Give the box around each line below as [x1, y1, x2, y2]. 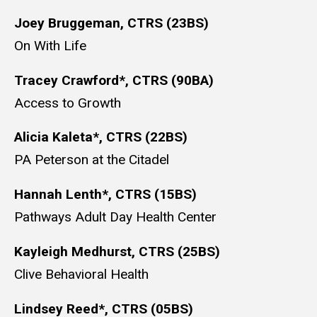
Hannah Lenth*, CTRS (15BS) [14, 186, 197, 203]
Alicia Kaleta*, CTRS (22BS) [14, 129, 191, 146]
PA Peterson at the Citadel [14, 151, 169, 168]
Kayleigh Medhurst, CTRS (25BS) [14, 243, 220, 260]
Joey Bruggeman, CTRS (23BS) [14, 14, 209, 31]
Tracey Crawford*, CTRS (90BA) [14, 71, 214, 88]
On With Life [14, 37, 86, 54]
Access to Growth [14, 94, 121, 111]
